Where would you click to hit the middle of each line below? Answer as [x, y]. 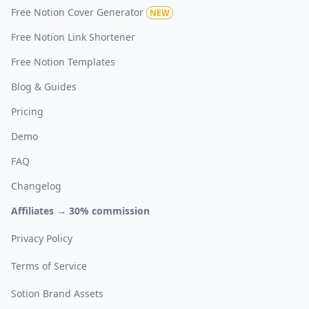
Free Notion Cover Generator [77, 12]
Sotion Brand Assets [57, 293]
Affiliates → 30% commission [80, 210]
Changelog [36, 186]
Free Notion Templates [63, 61]
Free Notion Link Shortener [73, 37]
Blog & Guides [44, 86]
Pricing [27, 111]
